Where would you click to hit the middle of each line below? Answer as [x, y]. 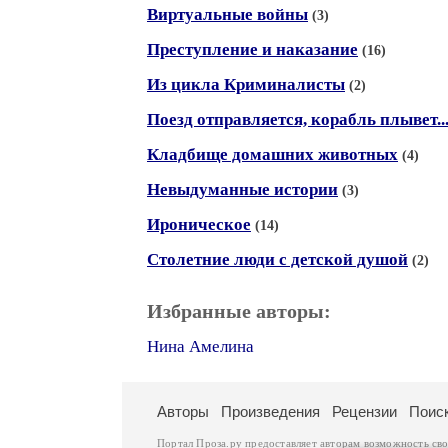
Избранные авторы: [239, 311]
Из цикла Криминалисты [246, 84]
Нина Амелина [200, 346]
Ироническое [199, 224]
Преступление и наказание [252, 49]
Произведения [270, 411]
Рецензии [364, 411]
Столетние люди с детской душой [277, 259]
